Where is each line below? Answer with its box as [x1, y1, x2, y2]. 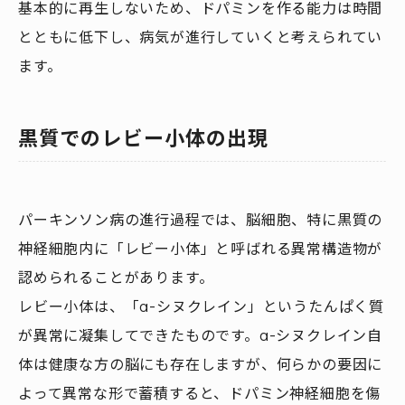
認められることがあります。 [18, 268, 214, 287]
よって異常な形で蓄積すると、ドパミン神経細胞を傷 [18, 383, 381, 403]
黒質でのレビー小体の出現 [18, 124, 269, 152]
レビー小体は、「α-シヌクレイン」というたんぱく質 [18, 297, 384, 316]
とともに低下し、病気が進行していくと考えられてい [18, 26, 383, 47]
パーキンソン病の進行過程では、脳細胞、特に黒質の [18, 210, 383, 230]
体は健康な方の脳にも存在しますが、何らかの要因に [18, 354, 383, 374]
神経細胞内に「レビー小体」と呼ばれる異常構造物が [18, 239, 383, 259]
